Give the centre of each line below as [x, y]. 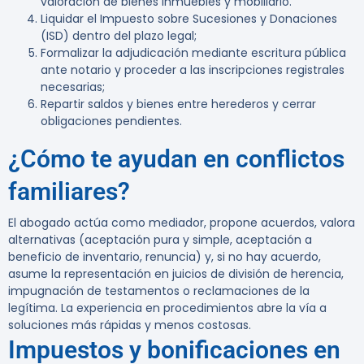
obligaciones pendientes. [111, 121]
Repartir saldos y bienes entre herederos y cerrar [178, 104]
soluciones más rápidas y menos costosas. [130, 325]
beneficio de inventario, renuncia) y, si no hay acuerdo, [165, 257]
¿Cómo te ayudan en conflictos [176, 159]
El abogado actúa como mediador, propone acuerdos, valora [182, 223]
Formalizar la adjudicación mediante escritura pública [193, 53]
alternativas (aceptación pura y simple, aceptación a [160, 240]
